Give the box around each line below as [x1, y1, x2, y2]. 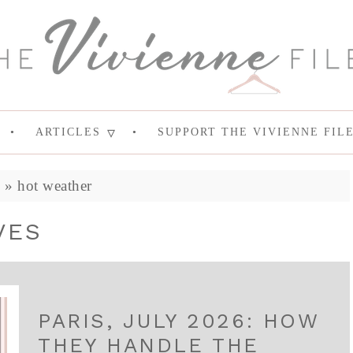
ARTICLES [35, 126, 101, 138]
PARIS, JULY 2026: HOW [38, 309, 319, 333]
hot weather [17, 177, 92, 194]
